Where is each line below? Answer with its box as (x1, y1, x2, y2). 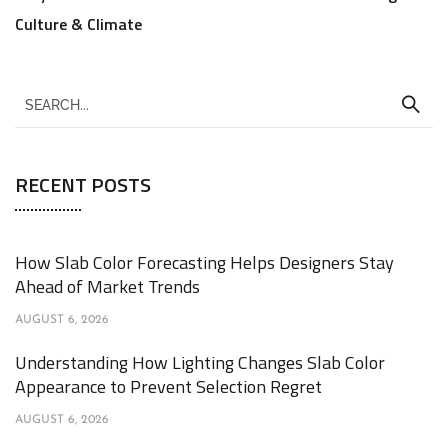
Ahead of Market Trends (15, 273, 200, 300)
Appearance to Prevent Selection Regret (15, 373, 322, 400)
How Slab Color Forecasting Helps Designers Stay (15, 249, 394, 276)
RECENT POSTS (15, 169, 151, 200)
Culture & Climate (15, 12, 142, 36)
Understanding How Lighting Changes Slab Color (15, 349, 385, 376)
